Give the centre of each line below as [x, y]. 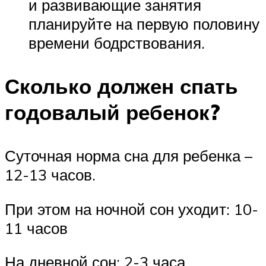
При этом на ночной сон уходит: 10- [132, 209]
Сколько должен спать [121, 86]
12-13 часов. [50, 175]
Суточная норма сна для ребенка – [131, 156]
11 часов [36, 228]
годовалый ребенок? [113, 112]
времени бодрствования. [117, 42]
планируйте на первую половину [144, 23]
